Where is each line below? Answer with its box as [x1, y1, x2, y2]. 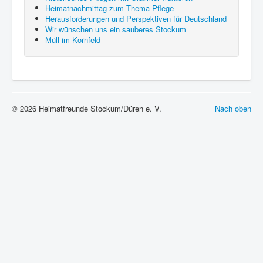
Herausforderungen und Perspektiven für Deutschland [45, 12, 227, 24]
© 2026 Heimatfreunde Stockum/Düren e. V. [12, 102, 161, 114]
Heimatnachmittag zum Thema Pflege [45, 2, 174, 14]
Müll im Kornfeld [45, 33, 100, 45]
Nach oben [215, 102, 251, 114]
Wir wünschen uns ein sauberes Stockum [45, 23, 186, 35]
